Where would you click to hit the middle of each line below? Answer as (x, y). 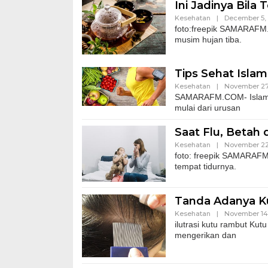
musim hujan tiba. (208, 40)
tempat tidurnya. (205, 167)
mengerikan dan (205, 235)
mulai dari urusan (208, 108)
